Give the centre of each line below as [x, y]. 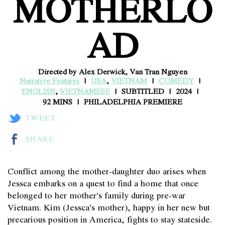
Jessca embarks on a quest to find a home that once [103, 183]
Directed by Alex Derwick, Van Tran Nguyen [113, 71]
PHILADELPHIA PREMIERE [133, 101]
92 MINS [58, 101]
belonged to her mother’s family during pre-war [96, 195]
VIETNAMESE [85, 91]
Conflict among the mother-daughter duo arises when [107, 171]
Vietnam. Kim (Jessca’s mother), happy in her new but [109, 207]
